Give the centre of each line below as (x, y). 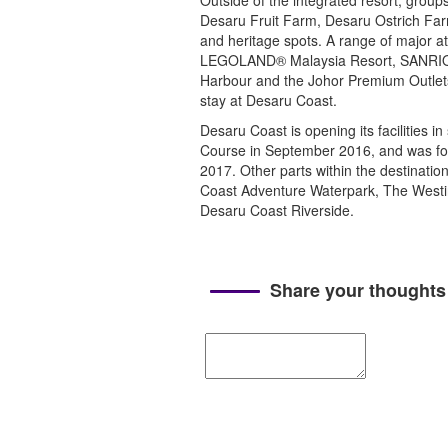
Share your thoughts (357, 290)
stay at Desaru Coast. (268, 100)
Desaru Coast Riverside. (280, 210)
